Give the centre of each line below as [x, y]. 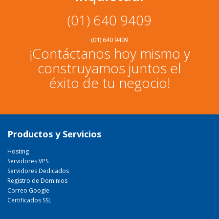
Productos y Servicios [54, 134]
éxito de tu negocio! [109, 83]
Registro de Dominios [37, 181]
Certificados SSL [29, 200]
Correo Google [28, 190]
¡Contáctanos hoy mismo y [109, 53]
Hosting [18, 151]
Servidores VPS [28, 161]
